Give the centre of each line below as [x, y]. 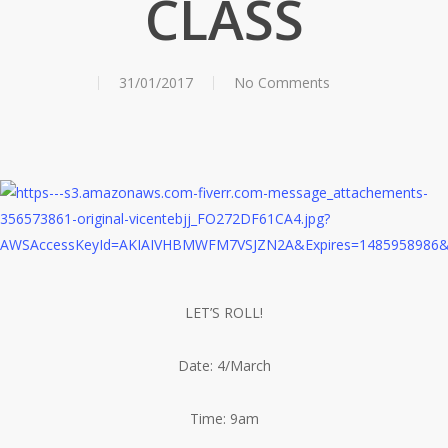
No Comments [282, 82]
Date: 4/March [224, 365]
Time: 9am [224, 418]
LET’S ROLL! [224, 312]
